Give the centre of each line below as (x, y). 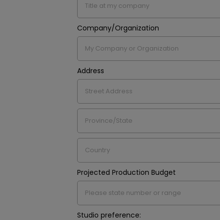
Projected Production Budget (126, 172)
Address (91, 71)
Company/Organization (118, 28)
